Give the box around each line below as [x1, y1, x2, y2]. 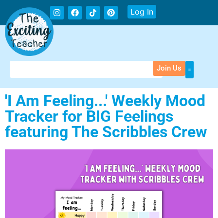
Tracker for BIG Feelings [5, 107, 173, 126]
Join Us [156, 64, 182, 73]
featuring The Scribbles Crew [5, 123, 207, 141]
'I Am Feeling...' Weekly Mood [5, 91, 205, 110]
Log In [130, 7, 154, 17]
